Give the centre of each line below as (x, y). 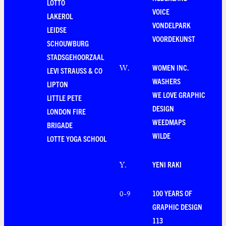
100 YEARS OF (172, 193)
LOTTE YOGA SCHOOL (77, 139)
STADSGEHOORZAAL (75, 57)
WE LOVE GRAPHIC (179, 95)
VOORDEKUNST (174, 39)
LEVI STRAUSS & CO (75, 71)
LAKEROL (60, 16)
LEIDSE (57, 30)
